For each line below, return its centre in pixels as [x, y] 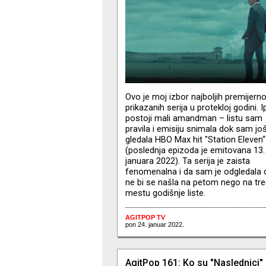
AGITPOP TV [145, 217]
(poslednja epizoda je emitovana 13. [195, 151]
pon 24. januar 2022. [154, 224]
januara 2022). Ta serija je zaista [187, 161]
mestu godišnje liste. [165, 193]
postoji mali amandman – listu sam [194, 118]
